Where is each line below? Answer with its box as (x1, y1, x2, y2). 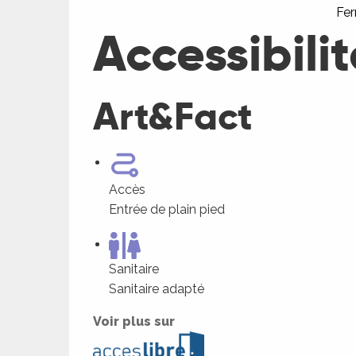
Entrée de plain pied (109, 202, 226, 217)
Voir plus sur (93, 313, 176, 329)
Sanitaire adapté (109, 281, 205, 296)
